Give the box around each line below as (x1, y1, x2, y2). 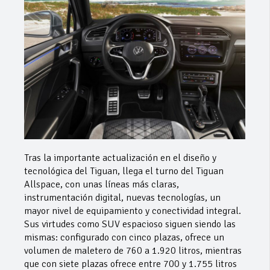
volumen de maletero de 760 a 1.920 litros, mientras (24, 244, 242, 257)
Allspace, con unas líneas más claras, (24, 178, 179, 190)
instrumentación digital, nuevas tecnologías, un (24, 191, 221, 204)
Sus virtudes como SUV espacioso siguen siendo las (24, 218, 236, 230)
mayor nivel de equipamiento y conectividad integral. (24, 204, 241, 217)
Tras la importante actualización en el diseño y (24, 151, 216, 164)
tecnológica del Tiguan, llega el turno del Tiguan (24, 165, 224, 177)
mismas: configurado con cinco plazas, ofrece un (24, 231, 224, 243)
